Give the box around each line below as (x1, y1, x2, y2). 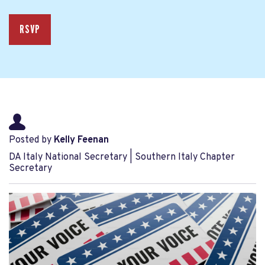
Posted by (9, 134, 54, 146)
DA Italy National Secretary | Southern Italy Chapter (9, 151, 235, 163)
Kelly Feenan (54, 134, 109, 146)
